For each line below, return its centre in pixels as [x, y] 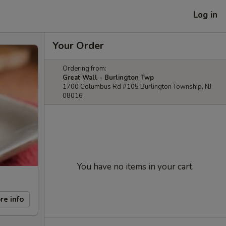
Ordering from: [84, 69]
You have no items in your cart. [135, 167]
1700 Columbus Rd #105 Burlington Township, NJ [137, 87]
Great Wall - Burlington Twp [108, 78]
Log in [205, 15]
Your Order [78, 46]
